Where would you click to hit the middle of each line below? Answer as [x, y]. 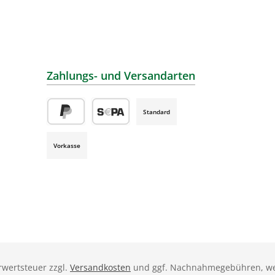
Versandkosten [100, 267]
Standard [156, 111]
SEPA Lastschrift [128, 132]
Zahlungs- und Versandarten [121, 76]
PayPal [61, 132]
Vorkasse [67, 145]
